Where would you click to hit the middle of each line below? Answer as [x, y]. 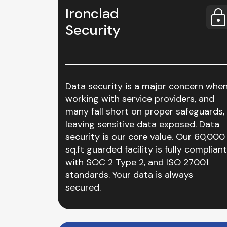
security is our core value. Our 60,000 [145, 137]
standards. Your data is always [129, 175]
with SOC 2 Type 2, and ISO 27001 [137, 162]
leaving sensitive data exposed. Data [142, 124]
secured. [83, 187]
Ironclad [97, 13]
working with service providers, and [140, 99]
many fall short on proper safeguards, [145, 111]
